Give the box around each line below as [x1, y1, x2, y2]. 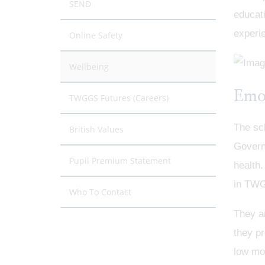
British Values [69, 123, 124, 135]
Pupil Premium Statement [69, 154, 171, 166]
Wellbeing [69, 60, 109, 72]
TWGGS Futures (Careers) [69, 92, 169, 104]
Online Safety [69, 29, 122, 41]
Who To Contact [69, 186, 131, 198]
